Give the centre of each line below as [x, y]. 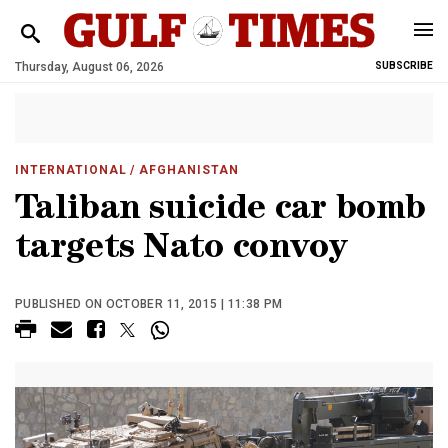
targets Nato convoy [181, 250]
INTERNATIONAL [71, 170]
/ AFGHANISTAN [182, 170]
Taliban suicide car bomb [220, 211]
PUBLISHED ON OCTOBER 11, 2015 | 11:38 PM [149, 304]
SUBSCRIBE [404, 65]
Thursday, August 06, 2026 [89, 67]
